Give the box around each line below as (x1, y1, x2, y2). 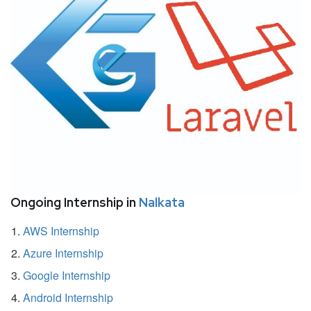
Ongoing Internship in (10, 194, 139, 210)
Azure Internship (23, 244, 103, 261)
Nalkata (139, 194, 185, 210)
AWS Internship (23, 222, 99, 239)
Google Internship (23, 267, 110, 283)
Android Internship (23, 289, 113, 305)
